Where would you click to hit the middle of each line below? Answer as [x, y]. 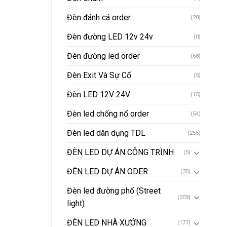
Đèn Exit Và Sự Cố [99, 75]
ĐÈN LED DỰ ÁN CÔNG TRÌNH [120, 153]
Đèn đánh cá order [99, 18]
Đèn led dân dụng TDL [106, 133]
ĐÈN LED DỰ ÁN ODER [107, 172]
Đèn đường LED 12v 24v [110, 37]
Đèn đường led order [103, 56]
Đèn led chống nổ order [108, 114]
